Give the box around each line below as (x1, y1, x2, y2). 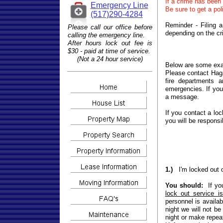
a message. (165, 93, 199, 101)
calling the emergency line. (67, 31, 145, 39)
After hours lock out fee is (67, 39, 152, 47)
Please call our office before (67, 23, 152, 31)
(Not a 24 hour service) (77, 55, 143, 63)
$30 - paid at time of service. (67, 47, 152, 55)
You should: (165, 182, 203, 189)
